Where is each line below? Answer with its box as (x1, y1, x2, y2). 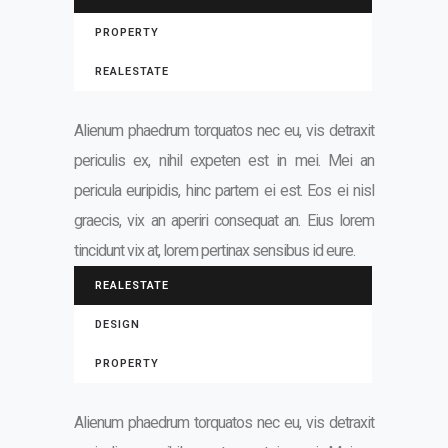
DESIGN (95, 318, 140, 331)
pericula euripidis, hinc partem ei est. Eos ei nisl (74, 181, 374, 200)
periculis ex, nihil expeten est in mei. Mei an (74, 151, 374, 170)
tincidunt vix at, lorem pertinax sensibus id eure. (74, 241, 355, 260)
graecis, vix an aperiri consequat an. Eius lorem (74, 211, 374, 230)
